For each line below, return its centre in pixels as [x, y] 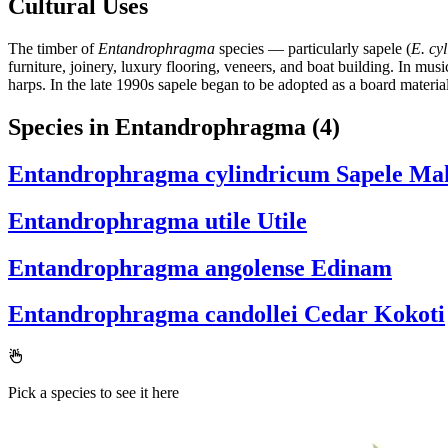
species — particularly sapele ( [313, 48]
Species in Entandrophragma [160, 126]
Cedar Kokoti [374, 314]
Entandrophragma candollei [153, 314]
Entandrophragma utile [129, 220]
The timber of [53, 48]
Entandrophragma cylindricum [169, 173]
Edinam [351, 267]
